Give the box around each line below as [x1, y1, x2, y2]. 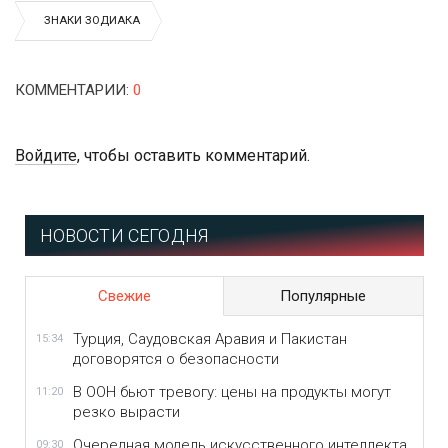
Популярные [280, 287, 367, 305]
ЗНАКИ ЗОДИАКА [44, 14, 140, 27]
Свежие [97, 287, 151, 305]
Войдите [15, 146, 77, 165]
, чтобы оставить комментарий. [77, 146, 310, 165]
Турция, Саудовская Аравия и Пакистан [72, 330, 347, 348]
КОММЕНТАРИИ [15, 81, 126, 99]
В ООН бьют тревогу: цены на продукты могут [72, 383, 391, 401]
